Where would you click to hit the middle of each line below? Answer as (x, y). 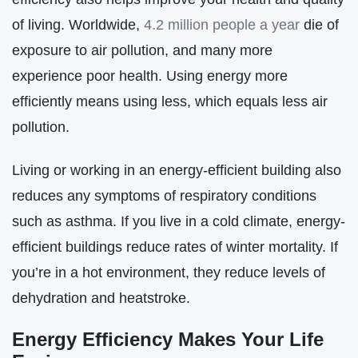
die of (319, 25)
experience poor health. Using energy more (150, 76)
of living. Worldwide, (78, 25)
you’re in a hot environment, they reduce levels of (169, 272)
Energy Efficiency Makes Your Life (168, 340)
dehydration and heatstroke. (101, 298)
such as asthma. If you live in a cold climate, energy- (179, 221)
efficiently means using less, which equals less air (170, 101)
